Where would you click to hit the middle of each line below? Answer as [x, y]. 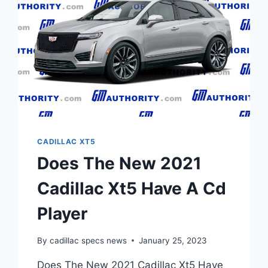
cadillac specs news [88, 240]
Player [63, 213]
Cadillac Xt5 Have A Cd [132, 188]
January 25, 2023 [173, 240]
